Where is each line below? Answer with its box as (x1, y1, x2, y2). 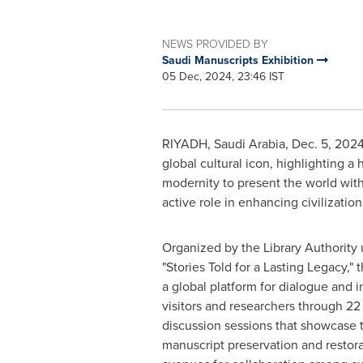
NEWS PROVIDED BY (161, 36, 268, 51)
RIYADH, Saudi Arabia (161, 135, 285, 153)
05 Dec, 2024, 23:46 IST (161, 68, 284, 85)
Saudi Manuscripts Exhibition (161, 52, 317, 68)
